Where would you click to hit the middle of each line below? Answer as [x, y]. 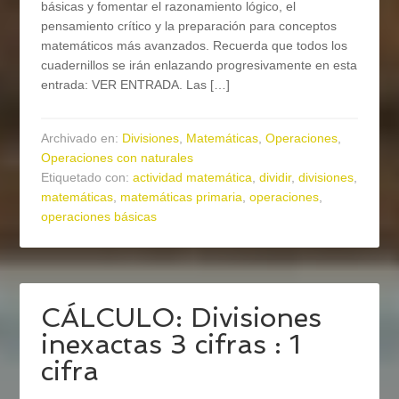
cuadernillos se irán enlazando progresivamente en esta [199, 65]
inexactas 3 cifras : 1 [171, 345]
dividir [276, 178]
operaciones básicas [99, 217]
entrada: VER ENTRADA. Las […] [136, 85]
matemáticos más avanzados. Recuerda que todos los [195, 46]
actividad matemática [193, 178]
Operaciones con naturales [118, 158]
